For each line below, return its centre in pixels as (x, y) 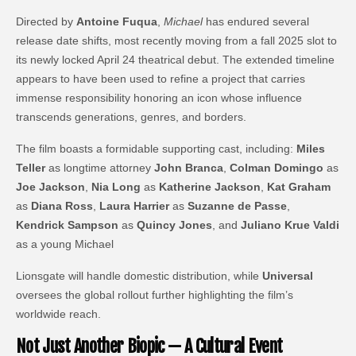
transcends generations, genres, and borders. (132, 116)
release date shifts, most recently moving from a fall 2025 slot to (177, 40)
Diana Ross (62, 205)
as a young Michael (65, 244)
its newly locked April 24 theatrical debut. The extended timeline (176, 59)
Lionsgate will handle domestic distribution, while (139, 275)
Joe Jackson (51, 186)
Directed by (46, 21)
